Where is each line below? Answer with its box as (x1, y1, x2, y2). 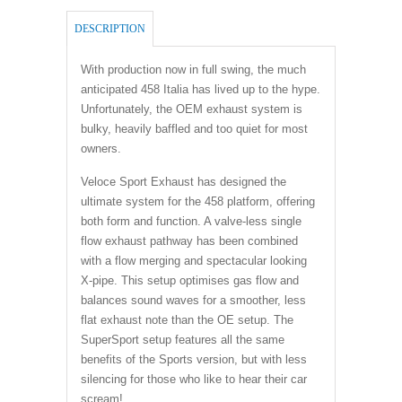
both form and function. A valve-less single (81, 214, 301, 228)
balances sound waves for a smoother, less (81, 293, 306, 307)
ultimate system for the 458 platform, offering (81, 195, 315, 208)
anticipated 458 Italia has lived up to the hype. (81, 83, 320, 96)
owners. (81, 142, 121, 155)
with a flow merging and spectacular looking (81, 254, 307, 267)
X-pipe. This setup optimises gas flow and (81, 274, 299, 287)
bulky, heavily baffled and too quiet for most (81, 122, 308, 135)
